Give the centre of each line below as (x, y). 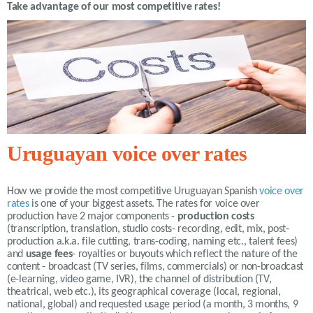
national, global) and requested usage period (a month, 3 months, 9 (153, 304)
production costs (216, 216)
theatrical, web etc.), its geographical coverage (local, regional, (144, 292)
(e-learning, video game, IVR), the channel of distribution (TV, (139, 279)
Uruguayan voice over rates (127, 153)
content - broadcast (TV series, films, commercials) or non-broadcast (155, 267)
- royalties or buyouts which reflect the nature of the (185, 254)
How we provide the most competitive (90, 191)
